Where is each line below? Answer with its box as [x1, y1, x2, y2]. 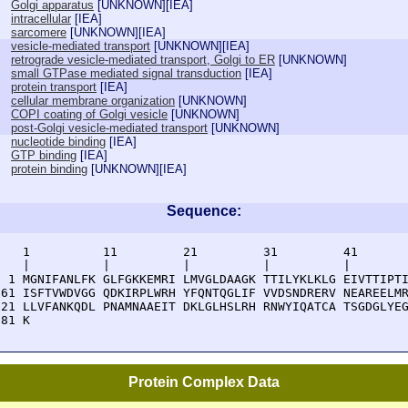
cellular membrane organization [11, 94, 175, 107]
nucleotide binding [11, 135, 106, 148]
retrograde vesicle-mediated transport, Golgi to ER [11, 53, 275, 66]
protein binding [11, 162, 87, 176]
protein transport [11, 80, 97, 94]
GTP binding [11, 148, 76, 162]
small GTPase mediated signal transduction [11, 66, 241, 80]
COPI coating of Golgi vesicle [11, 107, 168, 121]
